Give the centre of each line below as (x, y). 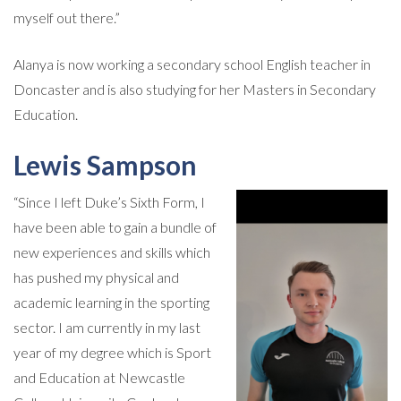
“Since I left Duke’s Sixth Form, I (109, 201)
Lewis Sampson (105, 164)
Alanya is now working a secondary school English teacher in (192, 64)
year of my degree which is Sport (112, 352)
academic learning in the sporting (111, 302)
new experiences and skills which (112, 252)
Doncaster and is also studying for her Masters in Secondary (195, 89)
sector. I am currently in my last (107, 327)
